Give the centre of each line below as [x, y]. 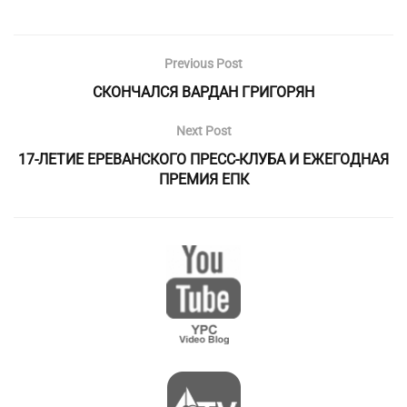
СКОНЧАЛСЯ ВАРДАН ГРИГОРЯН [203, 92]
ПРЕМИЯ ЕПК [203, 179]
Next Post [203, 131]
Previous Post [203, 64]
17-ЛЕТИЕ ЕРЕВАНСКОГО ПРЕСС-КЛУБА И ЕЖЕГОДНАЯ [203, 159]
